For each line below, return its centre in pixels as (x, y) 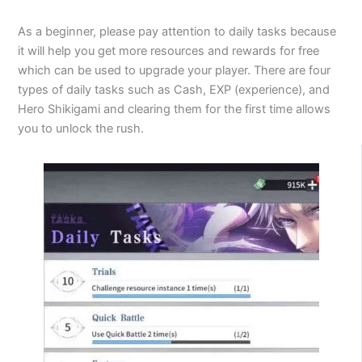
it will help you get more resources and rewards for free (169, 51)
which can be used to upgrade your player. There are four (175, 70)
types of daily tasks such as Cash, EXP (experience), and (174, 89)
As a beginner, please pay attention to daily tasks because (177, 31)
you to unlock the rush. (81, 128)
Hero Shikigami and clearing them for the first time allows (175, 109)
